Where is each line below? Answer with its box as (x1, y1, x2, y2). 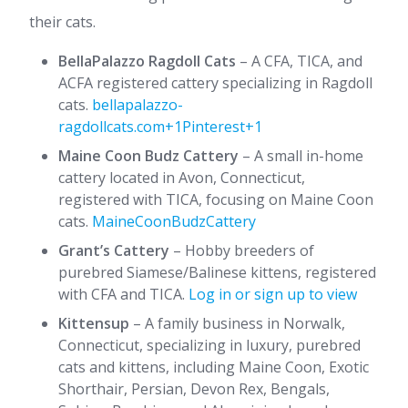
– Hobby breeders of (169, 240, 314, 260)
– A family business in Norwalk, (129, 313, 345, 333)
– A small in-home (239, 146, 363, 166)
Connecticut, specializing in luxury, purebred (58, 335, 361, 355)
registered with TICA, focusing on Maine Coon (58, 189, 373, 209)
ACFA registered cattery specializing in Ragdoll (58, 73, 372, 93)
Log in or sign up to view (189, 284, 357, 304)
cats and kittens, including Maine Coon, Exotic (58, 357, 369, 377)
